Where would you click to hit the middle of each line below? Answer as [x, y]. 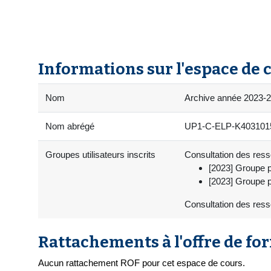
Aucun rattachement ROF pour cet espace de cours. [142, 263]
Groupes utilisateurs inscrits [100, 155]
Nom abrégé [70, 126]
